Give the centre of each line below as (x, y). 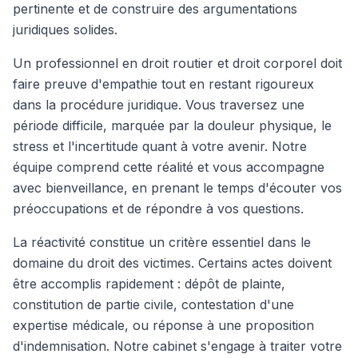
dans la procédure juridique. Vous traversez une (159, 105)
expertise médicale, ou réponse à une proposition (163, 325)
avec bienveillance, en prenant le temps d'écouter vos (177, 188)
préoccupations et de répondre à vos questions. (158, 209)
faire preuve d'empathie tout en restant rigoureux (163, 84)
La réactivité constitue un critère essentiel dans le (162, 242)
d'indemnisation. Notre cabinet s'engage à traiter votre (177, 346)
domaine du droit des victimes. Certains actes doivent (172, 263)
